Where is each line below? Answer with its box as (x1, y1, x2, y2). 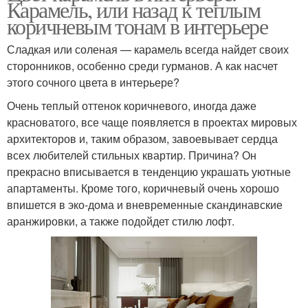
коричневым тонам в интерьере (7, 10, 268, 41)
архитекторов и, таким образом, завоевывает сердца (7, 130, 278, 146)
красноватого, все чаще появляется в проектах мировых (7, 113, 297, 130)
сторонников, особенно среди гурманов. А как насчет (7, 57, 278, 74)
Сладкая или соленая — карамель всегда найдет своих (7, 41, 289, 57)
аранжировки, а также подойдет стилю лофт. (7, 212, 234, 229)
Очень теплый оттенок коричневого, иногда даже (7, 97, 256, 113)
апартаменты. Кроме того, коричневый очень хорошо (7, 179, 279, 196)
